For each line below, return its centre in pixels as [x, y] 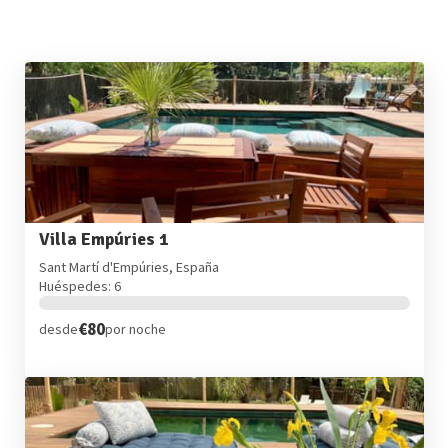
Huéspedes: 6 [79, 285]
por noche [135, 329]
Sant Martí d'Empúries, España [128, 266]
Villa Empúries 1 [103, 240]
